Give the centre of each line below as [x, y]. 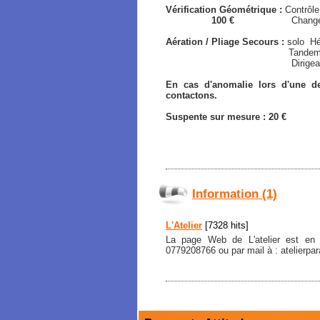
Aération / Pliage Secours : [226, 41]
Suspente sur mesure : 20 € [226, 116]
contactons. [191, 95]
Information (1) [235, 194]
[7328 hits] [225, 225]
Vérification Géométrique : [225, 9]
